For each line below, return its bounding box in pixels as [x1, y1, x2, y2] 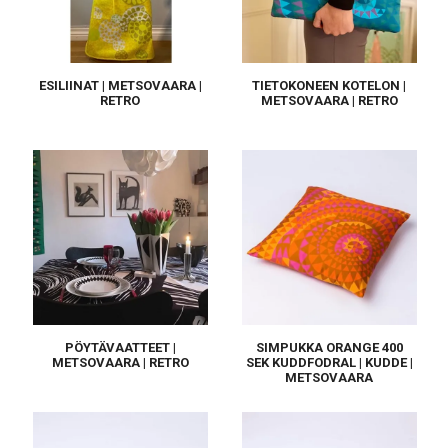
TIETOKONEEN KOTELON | [252, 78, 406, 93]
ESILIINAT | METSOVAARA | [38, 78, 202, 93]
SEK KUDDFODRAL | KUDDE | [245, 355, 413, 370]
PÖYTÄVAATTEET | [64, 340, 176, 355]
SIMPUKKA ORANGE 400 [255, 340, 403, 355]
